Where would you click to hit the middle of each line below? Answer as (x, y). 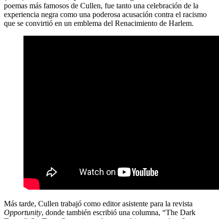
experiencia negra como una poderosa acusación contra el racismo (105, 15)
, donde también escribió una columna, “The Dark (119, 213)
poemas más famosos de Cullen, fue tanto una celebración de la (101, 6)
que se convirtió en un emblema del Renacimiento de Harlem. (99, 23)
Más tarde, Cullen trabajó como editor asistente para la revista (98, 204)
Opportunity (23, 213)
